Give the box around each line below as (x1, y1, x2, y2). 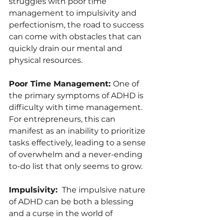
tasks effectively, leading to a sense (9, 138, 148, 148)
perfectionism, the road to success (9, 20, 146, 30)
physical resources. (9, 55, 82, 65)
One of (113, 79, 141, 89)
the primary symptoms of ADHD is (9, 91, 145, 101)
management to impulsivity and (9, 8, 138, 18)
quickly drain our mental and (9, 44, 124, 54)
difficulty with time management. (9, 103, 144, 112)
